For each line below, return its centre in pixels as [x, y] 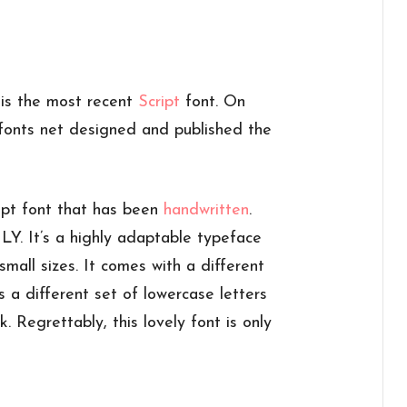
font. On [213, 103]
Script [159, 103]
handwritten [207, 211]
